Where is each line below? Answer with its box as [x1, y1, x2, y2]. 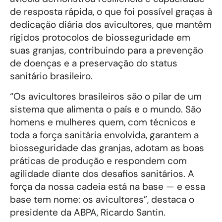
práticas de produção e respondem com [10, 154, 187, 167]
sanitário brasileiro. [10, 70, 93, 83]
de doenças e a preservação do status [10, 57, 177, 70]
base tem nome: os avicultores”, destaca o [10, 193, 194, 206]
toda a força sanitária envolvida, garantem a [10, 128, 199, 141]
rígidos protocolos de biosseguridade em [10, 31, 190, 44]
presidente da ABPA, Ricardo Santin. [10, 206, 166, 219]
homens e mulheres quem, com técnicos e [10, 115, 196, 128]
